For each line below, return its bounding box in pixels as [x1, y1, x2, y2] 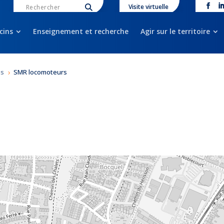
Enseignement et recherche [32, 26, 128, 36]
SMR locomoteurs [13, 67, 67, 77]
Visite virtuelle [128, 2, 168, 11]
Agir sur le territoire [140, 26, 210, 36]
